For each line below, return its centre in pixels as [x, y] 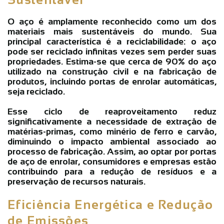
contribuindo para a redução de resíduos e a [112, 171]
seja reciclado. [36, 91]
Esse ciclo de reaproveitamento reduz [112, 111]
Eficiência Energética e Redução [110, 204]
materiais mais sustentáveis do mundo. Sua [112, 31]
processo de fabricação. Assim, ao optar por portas [112, 151]
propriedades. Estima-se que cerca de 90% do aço [112, 61]
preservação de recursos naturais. [76, 181]
